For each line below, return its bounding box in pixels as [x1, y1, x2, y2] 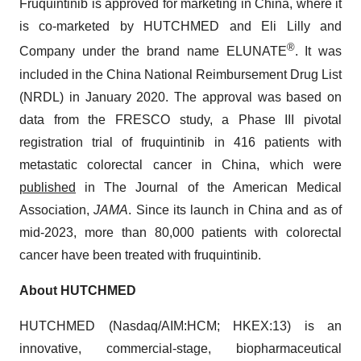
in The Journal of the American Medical [76, 180, 342, 194]
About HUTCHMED [19, 283, 136, 297]
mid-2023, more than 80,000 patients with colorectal [19, 225, 342, 239]
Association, [19, 202, 94, 217]
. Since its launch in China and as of [128, 202, 342, 217]
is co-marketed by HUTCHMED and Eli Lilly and [19, 19, 342, 34]
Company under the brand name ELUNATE [19, 44, 287, 59]
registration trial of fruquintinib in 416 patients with [19, 135, 342, 149]
